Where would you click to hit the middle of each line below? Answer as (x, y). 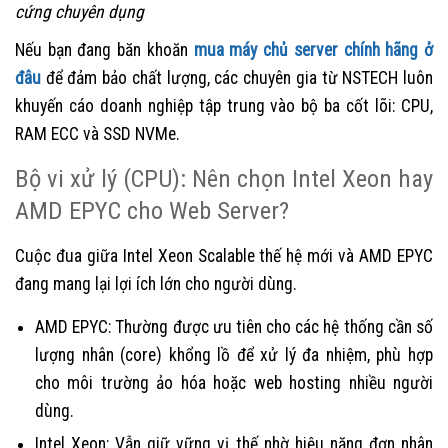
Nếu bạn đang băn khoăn (104, 50)
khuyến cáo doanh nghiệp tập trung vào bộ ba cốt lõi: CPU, (224, 106)
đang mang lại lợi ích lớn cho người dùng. (156, 284)
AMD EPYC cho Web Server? (152, 211)
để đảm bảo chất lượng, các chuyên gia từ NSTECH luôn (237, 78)
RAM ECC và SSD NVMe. (97, 134)
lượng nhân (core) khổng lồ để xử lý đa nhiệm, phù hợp (234, 355)
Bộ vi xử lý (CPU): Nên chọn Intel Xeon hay (224, 179)
